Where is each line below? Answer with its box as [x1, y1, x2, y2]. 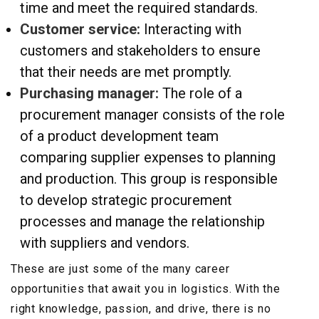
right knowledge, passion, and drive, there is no [11, 302, 271, 316]
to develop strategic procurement [20, 192, 232, 209]
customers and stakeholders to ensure [20, 42, 261, 60]
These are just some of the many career [11, 262, 230, 276]
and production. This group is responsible [20, 170, 278, 188]
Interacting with [140, 21, 241, 38]
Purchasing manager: [20, 85, 162, 103]
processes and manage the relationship [20, 213, 265, 231]
